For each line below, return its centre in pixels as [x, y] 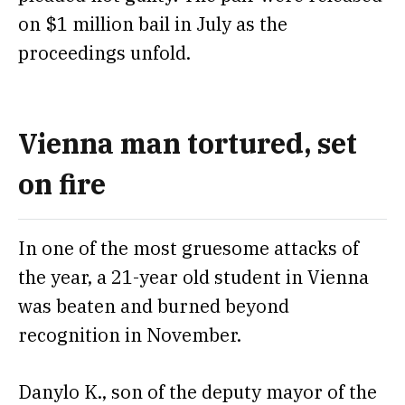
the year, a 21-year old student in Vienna [193, 277]
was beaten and [88, 306]
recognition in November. [130, 334]
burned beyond [223, 306]
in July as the [229, 24]
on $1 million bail [94, 24]
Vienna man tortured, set [188, 143]
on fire [62, 184]
